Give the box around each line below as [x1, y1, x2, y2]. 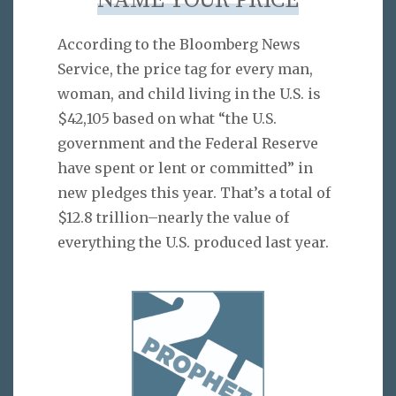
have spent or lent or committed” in [57, 159, 313, 178]
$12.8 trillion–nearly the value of [57, 209, 289, 227]
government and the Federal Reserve [57, 134, 318, 153]
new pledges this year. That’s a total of [57, 184, 331, 202]
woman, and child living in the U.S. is [57, 85, 321, 103]
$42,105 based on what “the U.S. [57, 110, 277, 128]
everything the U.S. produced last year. [57, 233, 329, 252]
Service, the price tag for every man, [57, 60, 313, 79]
